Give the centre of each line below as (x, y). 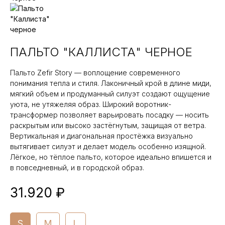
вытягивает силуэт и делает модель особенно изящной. (108, 146)
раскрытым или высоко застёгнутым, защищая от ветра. (108, 125)
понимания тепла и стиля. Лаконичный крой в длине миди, (111, 83)
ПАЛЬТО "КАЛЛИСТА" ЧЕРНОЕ (101, 52)
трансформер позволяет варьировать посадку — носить (109, 115)
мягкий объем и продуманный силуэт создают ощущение (110, 94)
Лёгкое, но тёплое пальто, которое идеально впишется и (111, 157)
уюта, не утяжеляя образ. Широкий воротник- (91, 104)
